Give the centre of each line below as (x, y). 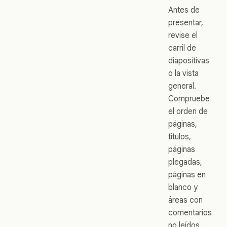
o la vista (183, 73)
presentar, (186, 22)
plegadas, (185, 162)
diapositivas (189, 60)
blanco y (183, 187)
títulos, (180, 136)
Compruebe (189, 98)
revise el (183, 35)
